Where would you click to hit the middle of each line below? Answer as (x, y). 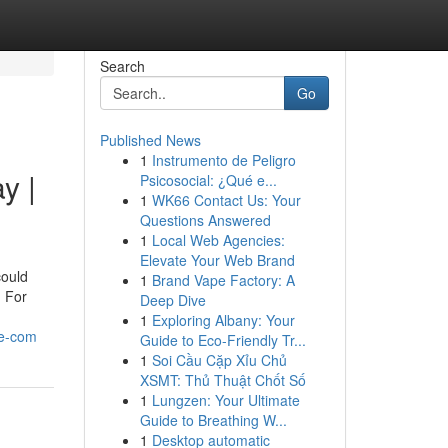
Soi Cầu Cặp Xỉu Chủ (219, 360)
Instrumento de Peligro (223, 160)
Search (122, 66)
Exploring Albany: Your (223, 320)
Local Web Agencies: (218, 240)
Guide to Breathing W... (213, 420)
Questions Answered (205, 220)
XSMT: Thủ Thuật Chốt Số (222, 380)
